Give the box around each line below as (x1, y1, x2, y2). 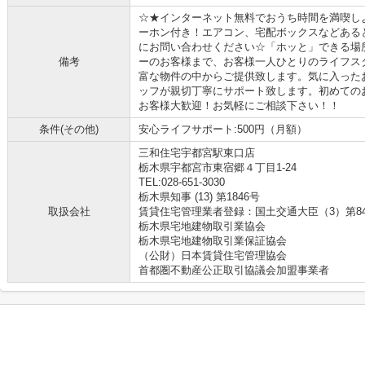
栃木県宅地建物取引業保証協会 (139, 235, 287, 247)
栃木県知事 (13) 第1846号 (139, 191, 260, 203)
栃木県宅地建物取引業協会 (139, 220, 266, 232)
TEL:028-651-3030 (139, 176, 225, 188)
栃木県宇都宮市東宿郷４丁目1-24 (139, 161, 300, 174)
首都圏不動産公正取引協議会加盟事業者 (139, 264, 329, 276)
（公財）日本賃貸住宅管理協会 (139, 249, 287, 262)
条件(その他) (39, 123, 99, 135)
